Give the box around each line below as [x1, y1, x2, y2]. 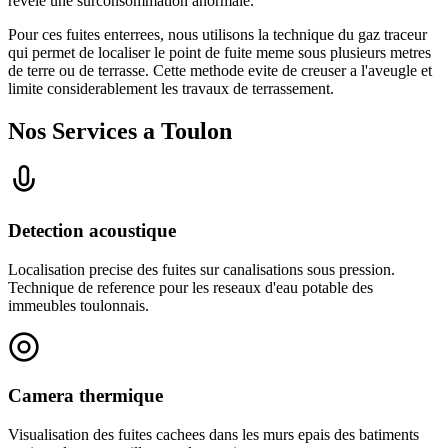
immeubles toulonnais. [8, 296, 149, 314]
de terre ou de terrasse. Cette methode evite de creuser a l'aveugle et [8, 62, 432, 80]
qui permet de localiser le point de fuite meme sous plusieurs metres [8, 44, 431, 62]
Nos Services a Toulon [8, 118, 232, 145]
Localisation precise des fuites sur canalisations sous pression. [8, 260, 395, 278]
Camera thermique [8, 385, 163, 407]
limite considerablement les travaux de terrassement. [8, 80, 334, 98]
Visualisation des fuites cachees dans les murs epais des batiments [8, 426, 419, 444]
